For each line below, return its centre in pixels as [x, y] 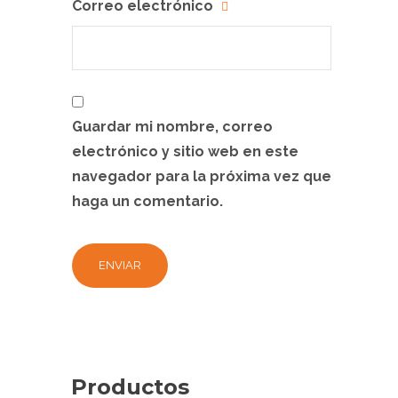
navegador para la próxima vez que [202, 176]
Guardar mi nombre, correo [172, 126]
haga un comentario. [147, 201]
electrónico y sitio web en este [185, 151]
